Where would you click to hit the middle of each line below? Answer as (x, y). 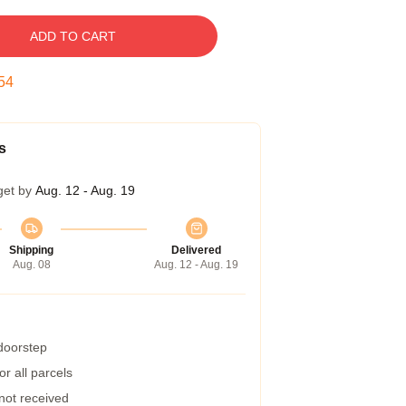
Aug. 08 (31, 265)
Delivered (196, 250)
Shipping (31, 250)
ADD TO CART (72, 36)
